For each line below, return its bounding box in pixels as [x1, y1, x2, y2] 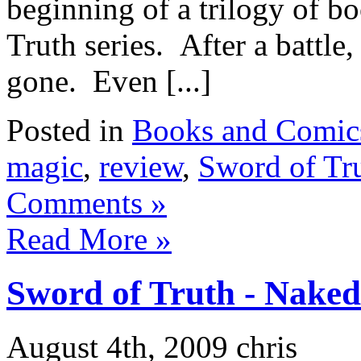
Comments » [6, 185, 167, 221]
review [99, 149, 182, 185]
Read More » [6, 222, 172, 257]
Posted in [6, 113, 132, 148]
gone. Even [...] [6, 64, 211, 99]
